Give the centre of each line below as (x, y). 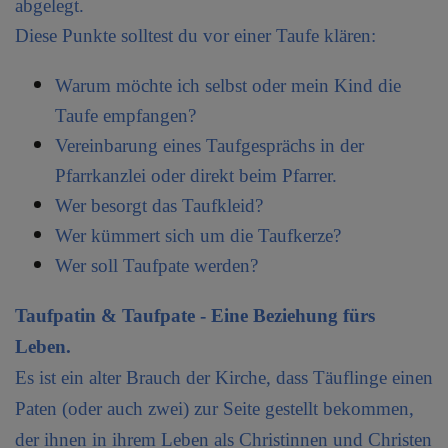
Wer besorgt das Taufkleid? (159, 205)
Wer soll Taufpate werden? (156, 265)
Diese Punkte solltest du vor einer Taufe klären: (195, 35)
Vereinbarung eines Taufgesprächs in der (209, 145)
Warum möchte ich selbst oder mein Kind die (228, 85)
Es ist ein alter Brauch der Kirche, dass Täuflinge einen (224, 377)
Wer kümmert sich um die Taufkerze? (198, 235)
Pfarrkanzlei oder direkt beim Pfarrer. (198, 175)
